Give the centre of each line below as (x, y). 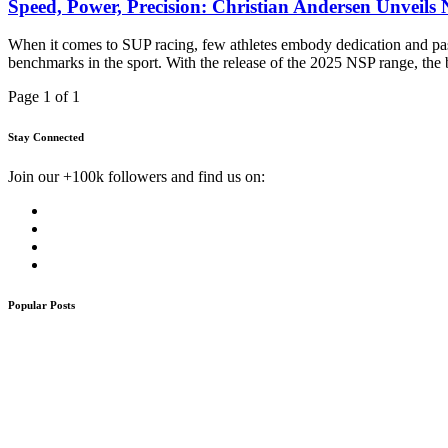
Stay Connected (46, 137)
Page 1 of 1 (44, 97)
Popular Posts (41, 305)
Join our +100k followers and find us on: (136, 177)
